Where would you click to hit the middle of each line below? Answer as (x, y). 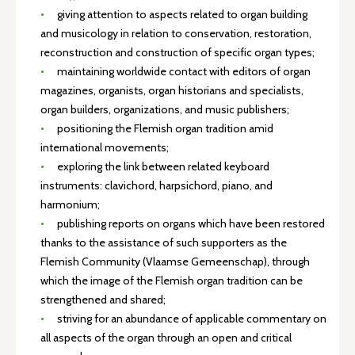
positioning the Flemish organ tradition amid (165, 128)
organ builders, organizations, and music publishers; (165, 109)
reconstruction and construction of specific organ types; (177, 52)
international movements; (105, 147)
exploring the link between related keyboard (163, 166)
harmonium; (70, 204)
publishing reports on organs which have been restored (191, 223)
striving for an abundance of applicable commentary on (191, 319)
